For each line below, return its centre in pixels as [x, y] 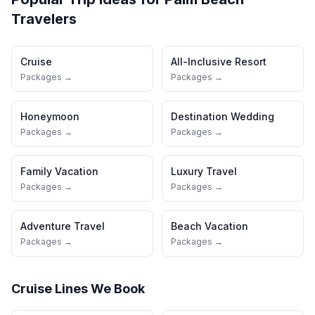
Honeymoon [50, 116]
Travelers [44, 19]
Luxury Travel [204, 171]
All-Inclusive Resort [219, 62]
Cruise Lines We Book [78, 289]
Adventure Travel [63, 226]
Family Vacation [59, 171]
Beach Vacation [210, 226]
